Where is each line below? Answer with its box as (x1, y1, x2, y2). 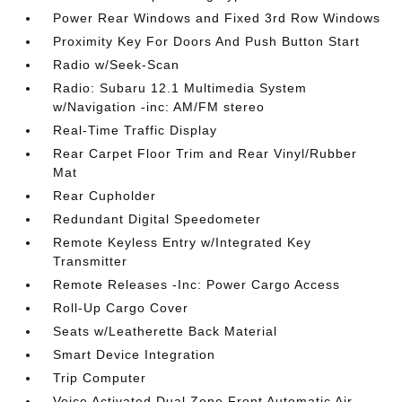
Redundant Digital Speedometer (53, 212, 262, 226)
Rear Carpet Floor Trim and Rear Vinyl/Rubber (53, 146, 358, 161)
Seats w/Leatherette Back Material (53, 324, 278, 338)
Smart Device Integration (53, 347, 216, 362)
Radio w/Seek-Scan (53, 57, 180, 72)
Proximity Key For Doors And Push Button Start (53, 34, 361, 48)
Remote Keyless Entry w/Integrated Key (53, 235, 312, 249)
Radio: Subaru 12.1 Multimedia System (53, 81, 308, 95)
